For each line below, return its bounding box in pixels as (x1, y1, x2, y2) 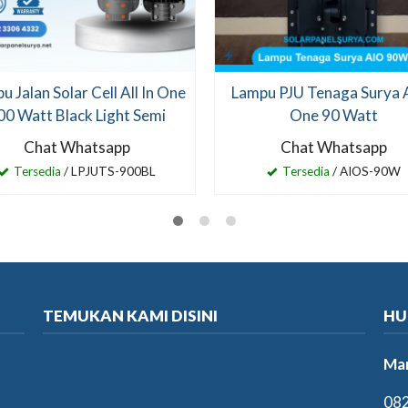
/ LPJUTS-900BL (60, 163, 156, 178)
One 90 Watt (289, 105, 378, 125)
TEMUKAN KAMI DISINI (43, 306, 219, 326)
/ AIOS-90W (329, 163, 401, 178)
